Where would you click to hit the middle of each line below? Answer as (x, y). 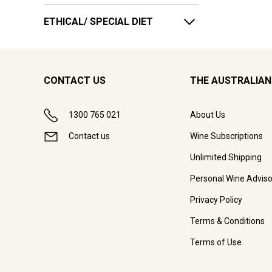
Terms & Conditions (227, 221)
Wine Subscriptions (226, 136)
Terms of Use (216, 243)
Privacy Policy (216, 200)
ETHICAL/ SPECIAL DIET (98, 22)
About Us (207, 115)
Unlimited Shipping (226, 158)
